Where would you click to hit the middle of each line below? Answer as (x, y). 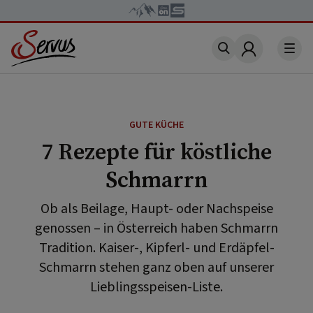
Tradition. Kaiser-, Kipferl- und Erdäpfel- (156, 248)
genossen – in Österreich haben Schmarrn (156, 228)
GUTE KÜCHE (156, 125)
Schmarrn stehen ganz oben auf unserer (156, 268)
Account (270, 57)
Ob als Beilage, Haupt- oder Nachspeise (156, 209)
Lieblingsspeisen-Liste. (156, 287)
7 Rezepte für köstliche (156, 152)
